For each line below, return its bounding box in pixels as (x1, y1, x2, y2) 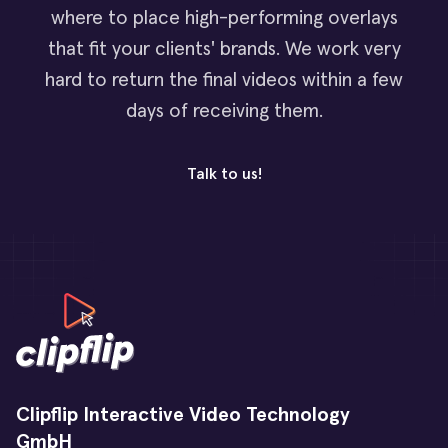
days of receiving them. (125, 100, 323, 121)
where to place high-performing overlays (50, 7, 398, 28)
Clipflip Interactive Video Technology (15, 405, 350, 426)
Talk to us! (186, 165, 262, 182)
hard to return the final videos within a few (45, 69, 403, 90)
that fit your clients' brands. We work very (47, 38, 401, 59)
